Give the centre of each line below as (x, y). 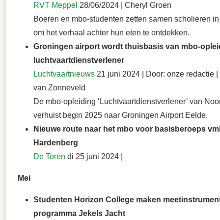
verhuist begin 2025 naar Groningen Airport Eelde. (121, 115)
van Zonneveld (59, 88)
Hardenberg (56, 143)
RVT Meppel (55, 5)
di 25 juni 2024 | (94, 157)
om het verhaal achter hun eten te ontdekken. (111, 33)
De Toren (49, 157)
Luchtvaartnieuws (64, 74)
